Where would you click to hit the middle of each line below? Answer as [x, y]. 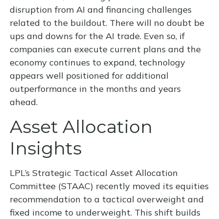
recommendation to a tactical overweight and [107, 199]
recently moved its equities [152, 186]
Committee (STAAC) [53, 186]
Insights [45, 148]
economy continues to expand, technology [98, 62]
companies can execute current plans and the [105, 49]
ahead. [24, 102]
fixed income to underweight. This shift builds [105, 212]
